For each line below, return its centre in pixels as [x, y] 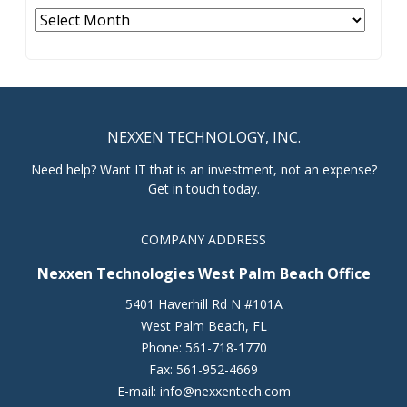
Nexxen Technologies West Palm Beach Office [203, 274]
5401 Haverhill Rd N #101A [203, 304]
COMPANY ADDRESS [203, 240]
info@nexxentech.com [225, 392]
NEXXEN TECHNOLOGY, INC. [203, 138]
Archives [54, 19]
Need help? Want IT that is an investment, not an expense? [203, 170]
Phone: [163, 348]
